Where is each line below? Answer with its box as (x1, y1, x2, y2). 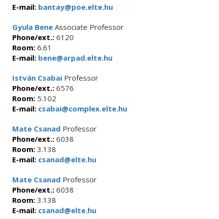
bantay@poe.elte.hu (36, 2, 113, 12)
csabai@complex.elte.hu (36, 104, 127, 113)
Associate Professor (53, 22, 124, 32)
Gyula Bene (12, 22, 53, 32)
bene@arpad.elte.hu (36, 53, 112, 63)
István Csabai (12, 73, 62, 83)
